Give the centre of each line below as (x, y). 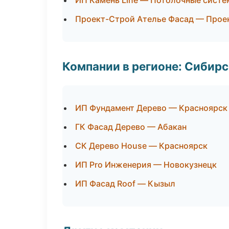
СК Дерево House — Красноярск (141, 146)
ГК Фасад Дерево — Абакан (131, 127)
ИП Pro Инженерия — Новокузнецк (146, 165)
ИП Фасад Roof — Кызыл (125, 184)
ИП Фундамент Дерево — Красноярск (151, 108)
